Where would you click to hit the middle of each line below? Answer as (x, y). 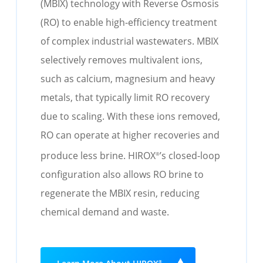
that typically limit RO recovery (143, 97)
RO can (58, 135)
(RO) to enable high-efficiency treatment (129, 22)
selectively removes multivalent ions (121, 60)
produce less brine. (83, 156)
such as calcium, (78, 78)
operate (92, 135)
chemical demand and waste (104, 212)
